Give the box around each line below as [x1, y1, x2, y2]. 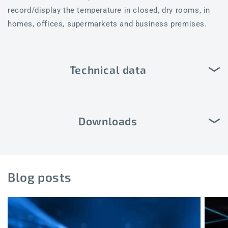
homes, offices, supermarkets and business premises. [8, 19, 207, 28]
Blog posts [8, 169, 72, 184]
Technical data [69, 63, 147, 76]
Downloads [78, 115, 137, 128]
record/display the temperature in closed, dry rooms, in [8, 5, 211, 15]
